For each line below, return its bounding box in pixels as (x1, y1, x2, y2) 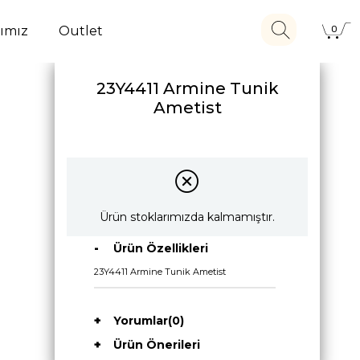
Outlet (58, 22, 103, 39)
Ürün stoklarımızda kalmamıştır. (100, 209, 275, 224)
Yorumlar (112, 313, 168, 328)
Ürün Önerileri (112, 337, 200, 352)
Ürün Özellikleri (112, 240, 208, 256)
